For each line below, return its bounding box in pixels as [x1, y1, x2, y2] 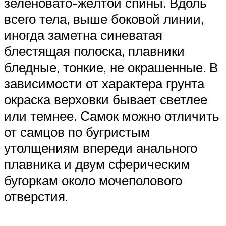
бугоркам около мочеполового [4, 172, 182, 189]
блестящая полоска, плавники [4, 43, 185, 60]
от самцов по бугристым [4, 124, 150, 140]
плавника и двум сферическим [4, 156, 190, 173]
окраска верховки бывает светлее [4, 91, 207, 108]
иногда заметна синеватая [4, 27, 162, 43]
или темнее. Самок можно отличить [4, 107, 219, 124]
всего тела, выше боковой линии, [4, 11, 204, 27]
